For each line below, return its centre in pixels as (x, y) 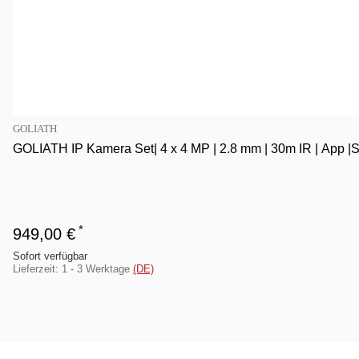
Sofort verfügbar (50, 256)
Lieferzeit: (37, 269)
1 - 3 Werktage (97, 269)
